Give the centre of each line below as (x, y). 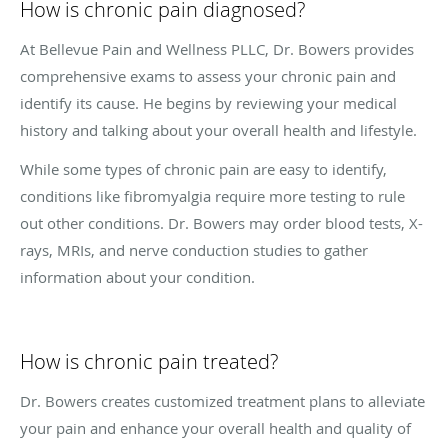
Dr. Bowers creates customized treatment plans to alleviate (222, 400)
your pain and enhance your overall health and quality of (215, 427)
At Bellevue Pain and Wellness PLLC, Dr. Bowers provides (217, 48)
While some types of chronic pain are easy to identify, (203, 168)
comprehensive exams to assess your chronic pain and (208, 75)
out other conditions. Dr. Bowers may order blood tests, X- (221, 222)
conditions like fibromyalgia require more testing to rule (212, 195)
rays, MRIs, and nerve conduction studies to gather (194, 249)
